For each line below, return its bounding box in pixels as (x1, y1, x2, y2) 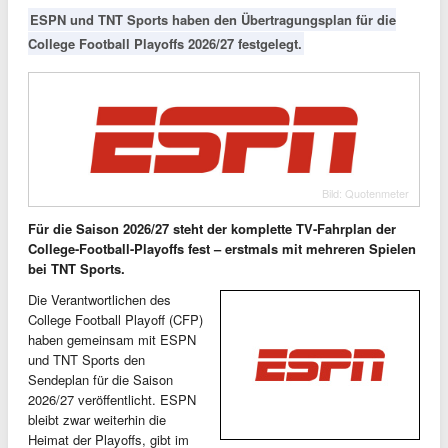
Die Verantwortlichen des (28, 289, 171, 309)
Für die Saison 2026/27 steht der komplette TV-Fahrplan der (28, 218, 396, 238)
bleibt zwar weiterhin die (28, 409, 166, 429)
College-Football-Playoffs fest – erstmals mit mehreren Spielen (28, 238, 416, 258)
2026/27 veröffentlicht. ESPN (28, 389, 196, 409)
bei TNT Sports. (28, 258, 125, 278)
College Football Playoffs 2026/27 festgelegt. (28, 34, 302, 53)
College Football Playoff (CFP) (28, 309, 203, 329)
